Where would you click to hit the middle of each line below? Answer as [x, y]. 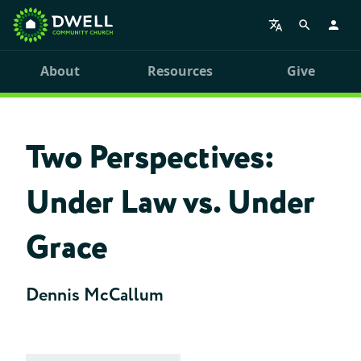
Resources [180, 71]
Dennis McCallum [95, 295]
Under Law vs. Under [170, 203]
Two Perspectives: [150, 158]
